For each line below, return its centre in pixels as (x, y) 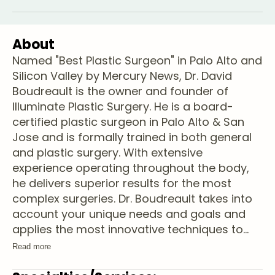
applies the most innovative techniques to (128, 229)
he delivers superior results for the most (122, 183)
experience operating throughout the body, (131, 168)
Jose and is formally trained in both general (132, 137)
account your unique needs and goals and (129, 214)
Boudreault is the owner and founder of (120, 91)
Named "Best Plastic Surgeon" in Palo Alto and (137, 60)
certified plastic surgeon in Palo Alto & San (128, 122)
